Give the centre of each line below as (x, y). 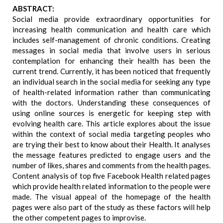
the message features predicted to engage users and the (111, 155)
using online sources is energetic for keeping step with (111, 113)
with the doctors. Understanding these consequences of (111, 103)
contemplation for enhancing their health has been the (111, 61)
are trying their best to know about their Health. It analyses (111, 144)
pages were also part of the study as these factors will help (111, 207)
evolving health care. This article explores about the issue (111, 123)
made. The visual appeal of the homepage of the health (111, 197)
